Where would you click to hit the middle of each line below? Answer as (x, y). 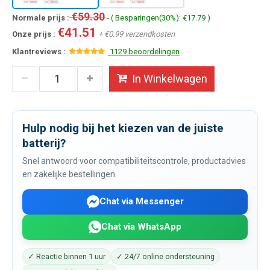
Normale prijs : (41, 17)
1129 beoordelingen (144, 51)
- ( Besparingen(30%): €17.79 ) (158, 17)
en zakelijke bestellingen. (70, 174)
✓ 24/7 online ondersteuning (165, 256)
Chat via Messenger (141, 202)
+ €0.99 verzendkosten (136, 34)
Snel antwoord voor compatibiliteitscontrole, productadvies (134, 161)
